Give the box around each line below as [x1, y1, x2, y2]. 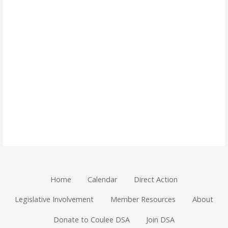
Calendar [88, 174, 118, 184]
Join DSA [146, 214, 175, 224]
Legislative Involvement [15, 194, 94, 205]
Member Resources [110, 194, 176, 205]
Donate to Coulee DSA [53, 214, 130, 224]
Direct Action [134, 174, 178, 184]
